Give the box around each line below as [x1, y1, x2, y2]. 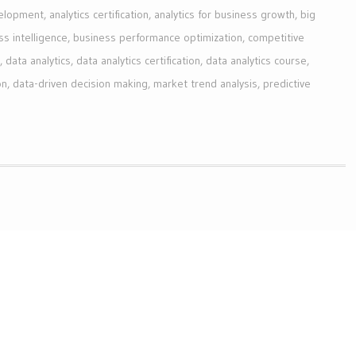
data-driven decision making [13, 76, 148, 91]
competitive [248, 30, 304, 45]
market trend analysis [153, 76, 257, 91]
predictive [263, 76, 311, 91]
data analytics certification [76, 53, 200, 68]
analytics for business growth [154, 7, 295, 22]
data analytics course [206, 53, 307, 68]
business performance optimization [73, 30, 242, 45]
